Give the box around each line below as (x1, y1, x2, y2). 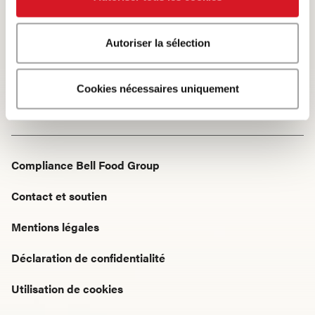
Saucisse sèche (11, 88, 88, 104)
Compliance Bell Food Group (11, 157, 160, 173)
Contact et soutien (11, 188, 107, 204)
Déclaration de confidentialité (11, 250, 165, 266)
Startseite (11, 63, 59, 79)
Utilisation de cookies (11, 281, 123, 297)
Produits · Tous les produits (77, 63, 212, 79)
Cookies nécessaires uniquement (76, 82, 239, 95)
